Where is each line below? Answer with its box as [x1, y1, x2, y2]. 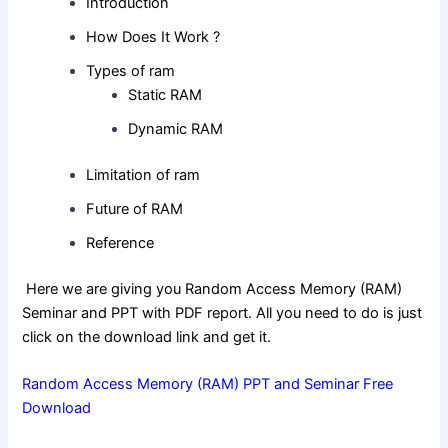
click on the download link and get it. [22, 327, 272, 346]
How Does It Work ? [86, 28, 221, 47]
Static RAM [128, 86, 203, 105]
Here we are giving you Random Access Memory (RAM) [22, 279, 403, 298]
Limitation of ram [86, 166, 201, 185]
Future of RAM [86, 200, 184, 219]
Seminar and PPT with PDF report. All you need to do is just [22, 303, 423, 322]
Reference [86, 234, 155, 253]
